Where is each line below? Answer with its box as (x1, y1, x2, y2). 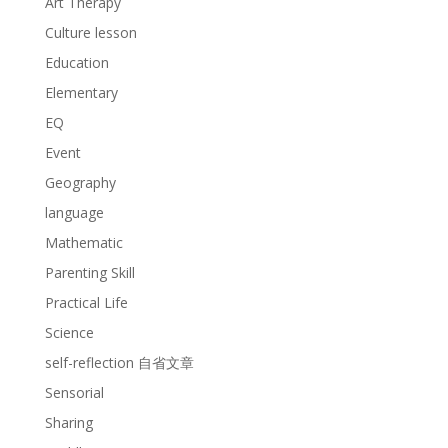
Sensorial (44, 382, 104, 402)
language (44, 202, 104, 222)
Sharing (44, 412, 93, 432)
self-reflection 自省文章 (44, 352, 194, 372)
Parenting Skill (44, 262, 135, 282)
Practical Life (44, 292, 128, 312)
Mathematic (44, 232, 123, 252)
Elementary (44, 82, 118, 102)
